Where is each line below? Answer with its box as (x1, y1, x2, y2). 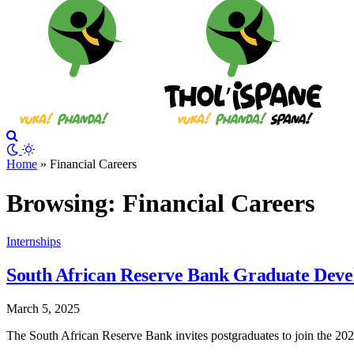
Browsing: (6, 188, 122, 217)
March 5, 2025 (6, 302, 80, 316)
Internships (6, 235, 61, 249)
